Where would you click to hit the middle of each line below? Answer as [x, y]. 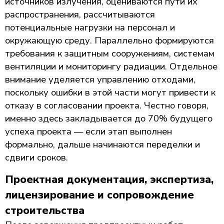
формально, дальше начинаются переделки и [102, 144]
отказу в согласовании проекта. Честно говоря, [107, 105]
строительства [45, 210]
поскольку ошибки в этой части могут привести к [110, 92]
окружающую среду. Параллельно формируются [109, 40]
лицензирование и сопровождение [99, 195]
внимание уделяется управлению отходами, [100, 79]
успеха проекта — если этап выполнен [88, 131]
